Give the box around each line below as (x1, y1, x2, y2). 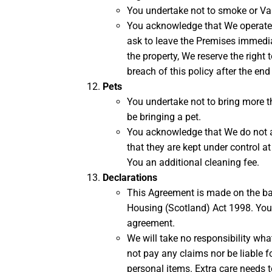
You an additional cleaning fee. (127, 157, 259, 169)
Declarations (103, 172, 157, 184)
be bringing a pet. (127, 111, 201, 123)
